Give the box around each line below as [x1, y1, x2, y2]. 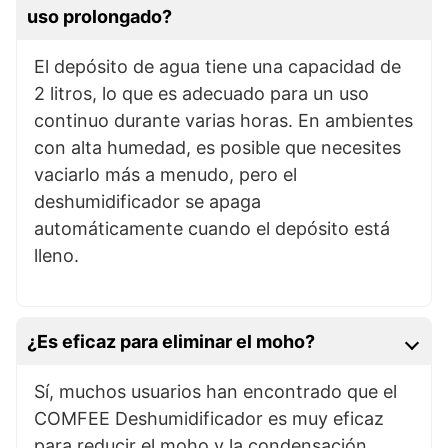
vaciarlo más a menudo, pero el [33, 163, 297, 185]
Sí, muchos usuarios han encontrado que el [33, 380, 397, 402]
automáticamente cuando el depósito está [33, 217, 390, 239]
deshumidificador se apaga [33, 190, 261, 212]
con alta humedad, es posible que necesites [33, 136, 401, 158]
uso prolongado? [27, 5, 172, 27]
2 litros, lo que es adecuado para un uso [33, 82, 369, 104]
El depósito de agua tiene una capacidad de [33, 55, 401, 77]
